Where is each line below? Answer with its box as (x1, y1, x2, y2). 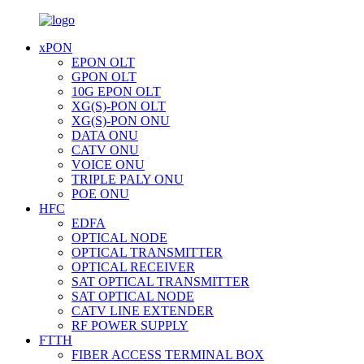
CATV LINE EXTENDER (71, 304, 214, 318)
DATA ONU (71, 128, 138, 142)
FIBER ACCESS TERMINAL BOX (71, 348, 264, 362)
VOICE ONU (71, 158, 145, 171)
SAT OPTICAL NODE (71, 289, 194, 303)
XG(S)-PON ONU (71, 114, 170, 128)
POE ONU (71, 187, 129, 201)
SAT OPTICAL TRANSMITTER (71, 275, 249, 288)
